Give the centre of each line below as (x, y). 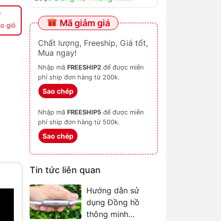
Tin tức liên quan (65, 170)
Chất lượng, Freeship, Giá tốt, (93, 43)
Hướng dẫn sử (113, 190)
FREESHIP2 (84, 67)
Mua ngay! (57, 53)
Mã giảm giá (84, 23)
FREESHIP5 (84, 112)
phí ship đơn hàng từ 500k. (79, 122)
